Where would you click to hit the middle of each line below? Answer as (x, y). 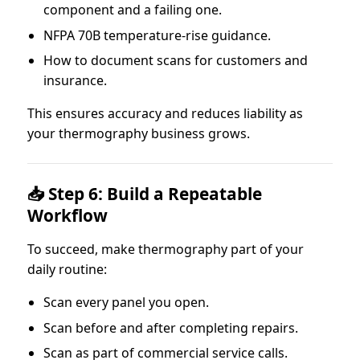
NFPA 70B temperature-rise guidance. (157, 35)
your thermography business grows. (139, 134)
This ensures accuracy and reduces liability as (165, 114)
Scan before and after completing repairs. (171, 327)
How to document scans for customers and (176, 61)
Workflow (67, 216)
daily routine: (67, 270)
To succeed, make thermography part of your (166, 250)
